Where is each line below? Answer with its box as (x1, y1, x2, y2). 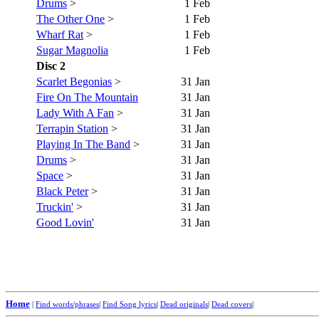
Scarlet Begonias (36, 75, 112, 88)
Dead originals (160, 299, 208, 308)
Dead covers (211, 299, 252, 308)
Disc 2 (36, 59, 66, 72)
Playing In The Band (36, 137, 130, 150)
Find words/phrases (36, 299, 99, 308)
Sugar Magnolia (36, 43, 108, 56)
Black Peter (36, 184, 88, 197)
